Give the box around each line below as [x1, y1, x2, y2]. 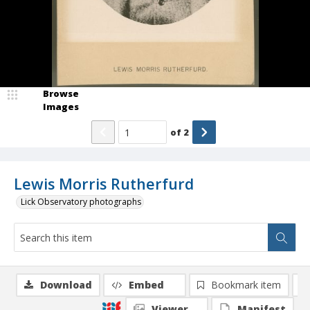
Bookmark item [211, 278, 281, 292]
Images [43, 100, 79, 113]
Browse [43, 87, 79, 100]
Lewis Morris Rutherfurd [14, 174, 194, 194]
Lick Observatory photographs [21, 196, 141, 208]
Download [40, 278, 92, 292]
